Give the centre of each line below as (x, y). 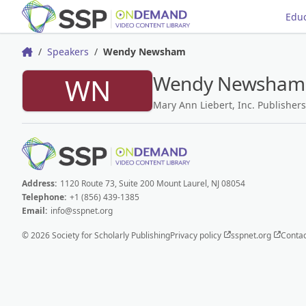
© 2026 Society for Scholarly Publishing (96, 235)
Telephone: (44, 197)
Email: (34, 210)
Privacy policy (197, 235)
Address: (39, 183)
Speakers (68, 52)
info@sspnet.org (82, 210)
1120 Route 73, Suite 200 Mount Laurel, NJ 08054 (152, 183)
